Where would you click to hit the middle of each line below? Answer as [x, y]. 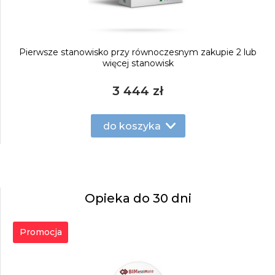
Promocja [41, 232]
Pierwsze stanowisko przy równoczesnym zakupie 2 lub [138, 52]
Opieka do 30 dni [138, 198]
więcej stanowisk [138, 63]
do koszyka [132, 126]
